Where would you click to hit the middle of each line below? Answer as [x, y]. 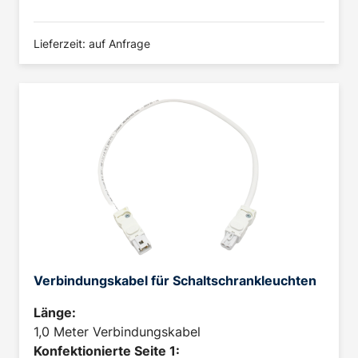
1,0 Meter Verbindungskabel [117, 332]
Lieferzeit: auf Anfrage [92, 44]
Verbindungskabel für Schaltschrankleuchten [175, 281]
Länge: [55, 313]
